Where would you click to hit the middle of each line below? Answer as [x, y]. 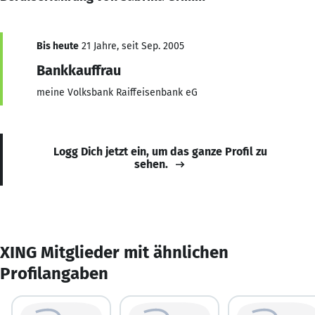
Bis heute [58, 46]
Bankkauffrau [79, 70]
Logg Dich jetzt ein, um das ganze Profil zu [160, 151]
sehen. [151, 164]
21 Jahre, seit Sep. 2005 [131, 46]
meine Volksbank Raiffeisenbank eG [117, 92]
